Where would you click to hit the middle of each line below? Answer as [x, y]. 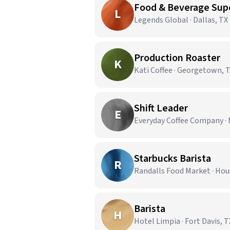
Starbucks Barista [172, 159]
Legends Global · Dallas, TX [181, 20]
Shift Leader [161, 108]
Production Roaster [177, 58]
